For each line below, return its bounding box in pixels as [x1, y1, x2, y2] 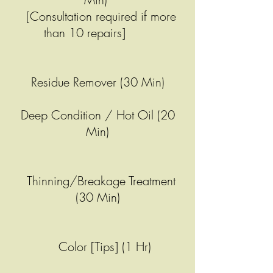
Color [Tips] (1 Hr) [44, 238, 151, 255]
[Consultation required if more [19, 8, 176, 24]
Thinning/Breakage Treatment [19, 172, 175, 189]
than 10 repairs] [44, 24, 151, 41]
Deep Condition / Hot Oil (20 [20, 107, 175, 123]
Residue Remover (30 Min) [30, 74, 165, 90]
